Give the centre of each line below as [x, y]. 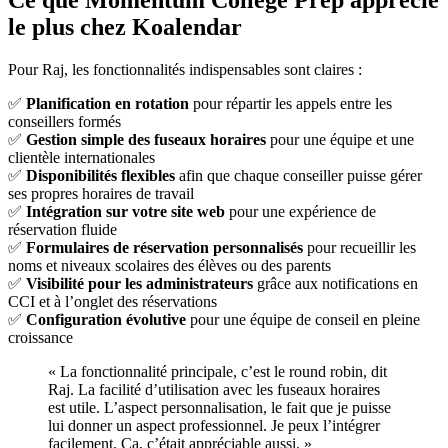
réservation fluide [62, 229]
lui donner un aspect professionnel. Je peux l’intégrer [214, 425]
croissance [40, 337]
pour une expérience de [300, 211]
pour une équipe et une [340, 139]
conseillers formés [64, 121]
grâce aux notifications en [335, 283]
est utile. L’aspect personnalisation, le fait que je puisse [219, 407]
